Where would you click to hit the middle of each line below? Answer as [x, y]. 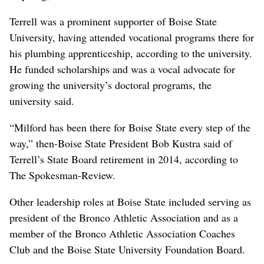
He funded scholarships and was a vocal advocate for [122, 69]
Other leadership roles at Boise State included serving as [130, 201]
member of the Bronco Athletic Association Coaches [122, 233]
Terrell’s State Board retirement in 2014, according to [124, 159]
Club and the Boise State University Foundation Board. [127, 249]
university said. [42, 100]
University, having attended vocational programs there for [132, 37]
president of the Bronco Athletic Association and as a [124, 217]
